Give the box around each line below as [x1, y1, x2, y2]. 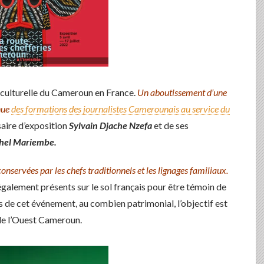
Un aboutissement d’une [137, 87, 227, 98]
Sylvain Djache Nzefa [69, 120, 154, 131]
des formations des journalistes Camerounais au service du [11, 103, 230, 114]
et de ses [154, 120, 189, 131]
